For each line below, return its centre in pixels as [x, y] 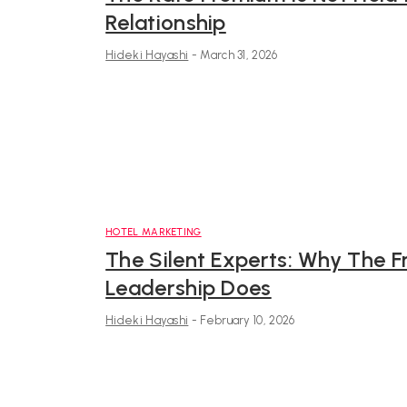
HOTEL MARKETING [154, 233]
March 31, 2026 [239, 55]
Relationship [166, 23]
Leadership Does [189, 288]
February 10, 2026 [248, 321]
